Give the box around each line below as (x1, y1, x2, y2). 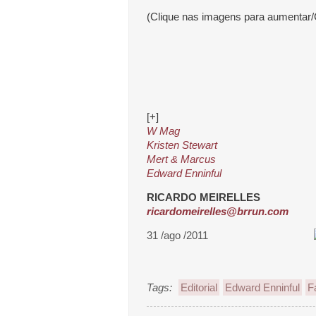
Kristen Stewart (147, 139, 217, 151)
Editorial (181, 281, 217, 293)
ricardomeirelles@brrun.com (147, 205, 288, 217)
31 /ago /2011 (147, 229, 208, 241)
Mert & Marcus (147, 153, 216, 165)
